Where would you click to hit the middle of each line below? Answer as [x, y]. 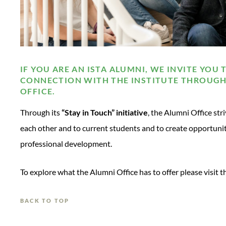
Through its [41, 112]
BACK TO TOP [45, 201]
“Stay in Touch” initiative [105, 112]
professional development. [66, 144]
